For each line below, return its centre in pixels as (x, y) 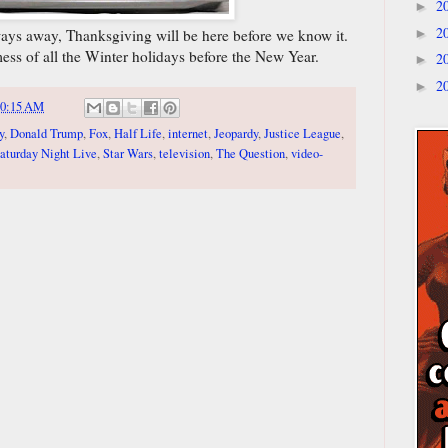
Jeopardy (236, 133)
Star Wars (128, 153)
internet (188, 133)
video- (307, 153)
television (184, 153)
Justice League (302, 133)
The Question (250, 153)
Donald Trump (46, 133)
